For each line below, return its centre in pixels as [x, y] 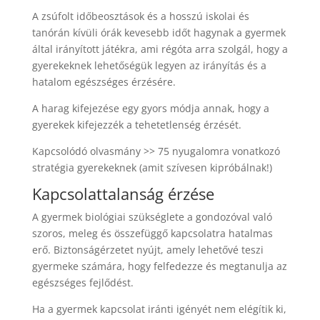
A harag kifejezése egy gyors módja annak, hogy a [150, 108]
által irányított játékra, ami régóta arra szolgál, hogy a [160, 49]
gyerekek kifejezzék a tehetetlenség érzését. [136, 124]
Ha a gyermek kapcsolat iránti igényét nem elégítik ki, [159, 309]
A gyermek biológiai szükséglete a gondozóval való [152, 216]
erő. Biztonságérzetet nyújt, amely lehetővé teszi [147, 249]
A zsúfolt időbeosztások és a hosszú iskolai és [140, 16]
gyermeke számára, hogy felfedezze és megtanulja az [159, 266]
